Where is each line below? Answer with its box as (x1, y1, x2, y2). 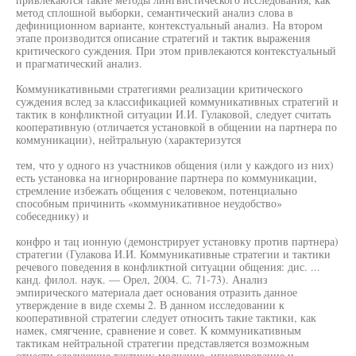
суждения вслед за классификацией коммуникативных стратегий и (16, 94, 339, 109)
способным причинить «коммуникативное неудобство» (16, 195, 282, 211)
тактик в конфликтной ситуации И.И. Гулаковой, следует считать (16, 106, 331, 122)
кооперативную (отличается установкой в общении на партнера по (16, 119, 337, 134)
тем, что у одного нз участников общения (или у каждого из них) (16, 157, 334, 172)
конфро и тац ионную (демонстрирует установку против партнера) (16, 234, 339, 249)
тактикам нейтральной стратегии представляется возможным (16, 335, 309, 350)
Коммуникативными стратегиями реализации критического (16, 81, 303, 96)
